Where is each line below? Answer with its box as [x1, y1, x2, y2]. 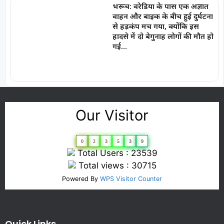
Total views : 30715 [75, 160, 156, 170]
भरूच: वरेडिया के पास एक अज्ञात [112, 1, 208, 11]
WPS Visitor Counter [100, 174, 162, 182]
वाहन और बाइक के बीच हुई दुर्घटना [112, 11, 213, 21]
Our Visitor [75, 106, 148, 124]
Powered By [62, 174, 100, 182]
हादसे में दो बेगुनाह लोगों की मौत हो [112, 31, 213, 41]
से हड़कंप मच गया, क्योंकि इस [112, 21, 199, 31]
